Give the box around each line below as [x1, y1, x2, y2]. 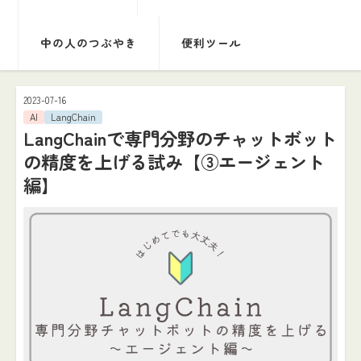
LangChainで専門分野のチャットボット [23, 124, 337, 151]
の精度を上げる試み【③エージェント [23, 147, 325, 174]
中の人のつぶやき [40, 35, 138, 51]
